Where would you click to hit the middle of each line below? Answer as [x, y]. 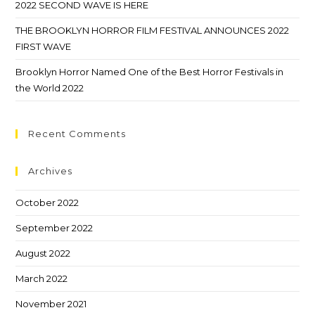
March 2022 [42, 278]
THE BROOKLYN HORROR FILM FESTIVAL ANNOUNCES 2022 [153, 30]
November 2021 [51, 303]
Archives [51, 171]
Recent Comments [77, 133]
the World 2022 [50, 88]
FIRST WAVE [44, 46]
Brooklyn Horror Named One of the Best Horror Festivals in [150, 71]
